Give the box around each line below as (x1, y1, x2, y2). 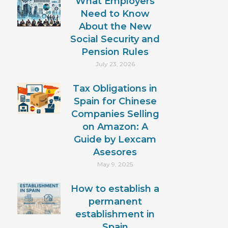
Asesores (93, 146, 137, 158)
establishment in (75, 208, 155, 220)
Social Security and (70, 33, 160, 45)
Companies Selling (71, 108, 159, 120)
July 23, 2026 (95, 60, 135, 68)
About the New (78, 20, 152, 32)
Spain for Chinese (73, 95, 157, 107)
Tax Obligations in (73, 82, 158, 94)
